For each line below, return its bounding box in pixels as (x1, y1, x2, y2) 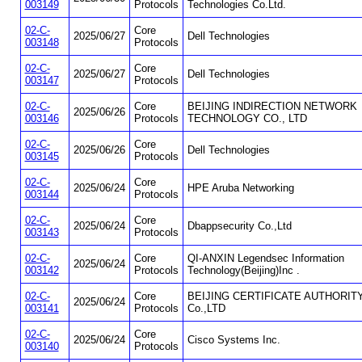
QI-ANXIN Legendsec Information (187, 252, 344, 265)
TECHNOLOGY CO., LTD (187, 112, 307, 125)
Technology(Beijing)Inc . (187, 264, 300, 277)
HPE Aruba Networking (187, 182, 294, 195)
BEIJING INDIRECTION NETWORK (187, 100, 357, 113)
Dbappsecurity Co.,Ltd (187, 220, 292, 233)
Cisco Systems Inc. (187, 334, 280, 347)
